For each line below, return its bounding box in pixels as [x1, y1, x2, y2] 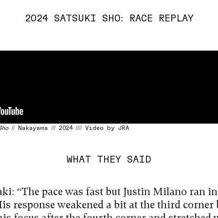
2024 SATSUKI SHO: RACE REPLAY [24, 12, 194, 23]
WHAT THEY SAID [67, 153, 151, 164]
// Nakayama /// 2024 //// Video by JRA [8, 124, 129, 131]
